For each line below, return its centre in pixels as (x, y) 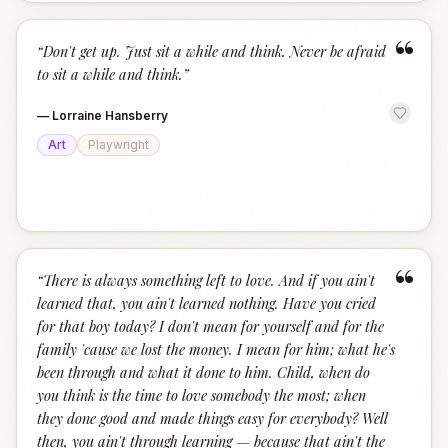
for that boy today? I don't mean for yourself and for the (210, 326)
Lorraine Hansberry (110, 115)
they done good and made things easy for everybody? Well (212, 418)
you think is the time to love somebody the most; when (201, 395)
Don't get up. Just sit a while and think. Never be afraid (214, 51)
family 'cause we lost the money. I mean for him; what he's (216, 349)
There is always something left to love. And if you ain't (209, 280)
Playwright (118, 144)
